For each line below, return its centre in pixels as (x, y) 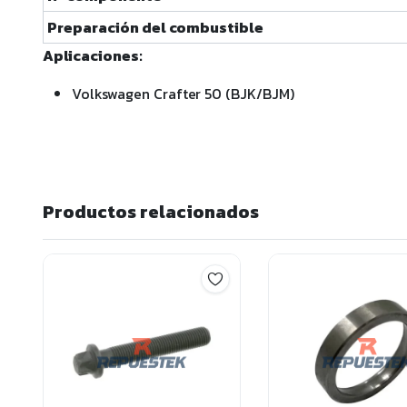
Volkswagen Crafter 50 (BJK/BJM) (184, 94)
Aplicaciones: (93, 56)
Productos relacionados (151, 212)
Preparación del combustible (156, 28)
